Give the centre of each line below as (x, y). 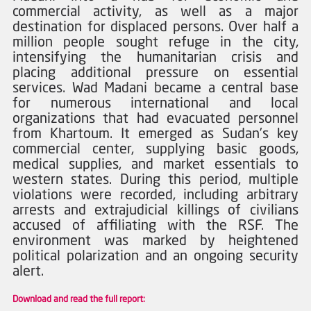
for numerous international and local (155, 102)
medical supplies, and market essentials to (155, 163)
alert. (28, 270)
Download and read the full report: (79, 298)
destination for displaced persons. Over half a (155, 25)
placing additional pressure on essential (155, 71)
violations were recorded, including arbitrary (155, 193)
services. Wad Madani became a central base (155, 86)
